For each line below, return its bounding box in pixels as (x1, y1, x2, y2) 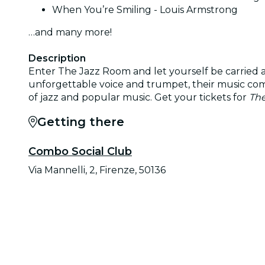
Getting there (37, 114, 124, 129)
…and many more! (28, 26, 112, 38)
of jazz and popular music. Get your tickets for (28, 91, 249, 103)
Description (28, 52, 86, 64)
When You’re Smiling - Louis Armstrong (52, 4, 238, 15)
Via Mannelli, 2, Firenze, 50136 (28, 164, 166, 176)
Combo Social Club (28, 144, 132, 158)
